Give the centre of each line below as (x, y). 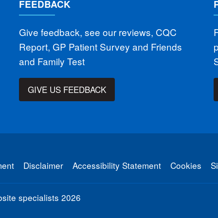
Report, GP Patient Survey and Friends (100, 46)
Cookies (186, 165)
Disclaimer (43, 165)
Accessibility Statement (117, 165)
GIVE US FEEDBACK (67, 90)
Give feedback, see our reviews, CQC (98, 32)
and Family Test (52, 61)
